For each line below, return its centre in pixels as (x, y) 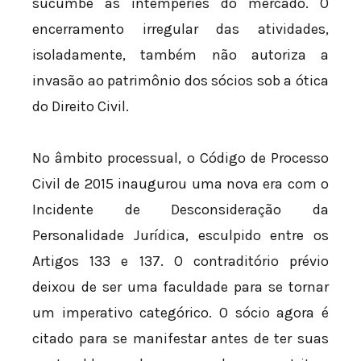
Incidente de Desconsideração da (180, 209)
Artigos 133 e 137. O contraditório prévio (180, 261)
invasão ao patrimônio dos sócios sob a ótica (180, 81)
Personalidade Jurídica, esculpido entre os (180, 235)
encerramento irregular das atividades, (180, 29)
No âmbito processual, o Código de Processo (180, 158)
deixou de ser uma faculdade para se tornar (180, 286)
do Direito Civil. (81, 107)
